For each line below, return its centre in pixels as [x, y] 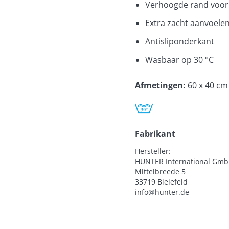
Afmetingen [159, 85]
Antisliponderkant [180, 41]
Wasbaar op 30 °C [179, 60]
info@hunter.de [162, 192]
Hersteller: [153, 151]
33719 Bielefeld [161, 181]
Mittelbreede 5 [160, 171]
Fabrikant [155, 134]
